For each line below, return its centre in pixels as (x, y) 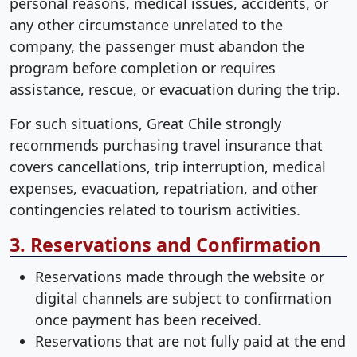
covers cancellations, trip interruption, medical (168, 166)
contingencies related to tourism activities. (155, 209)
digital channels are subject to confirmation (183, 298)
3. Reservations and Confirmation (165, 244)
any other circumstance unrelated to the (146, 24)
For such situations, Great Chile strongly (145, 123)
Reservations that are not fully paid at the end (190, 341)
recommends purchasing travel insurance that (166, 145)
